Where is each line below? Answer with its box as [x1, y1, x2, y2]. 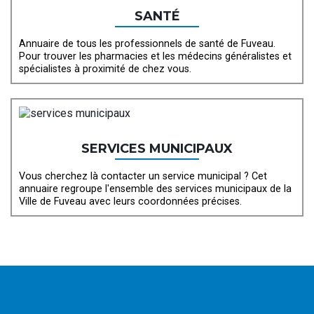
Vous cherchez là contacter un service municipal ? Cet [19, 170, 267, 183]
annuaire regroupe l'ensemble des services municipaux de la [19, 183, 292, 196]
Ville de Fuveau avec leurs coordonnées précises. [19, 196, 242, 208]
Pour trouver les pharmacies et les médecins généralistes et [19, 50, 292, 63]
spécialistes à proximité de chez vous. [19, 63, 191, 76]
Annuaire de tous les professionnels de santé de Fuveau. [19, 38, 275, 50]
